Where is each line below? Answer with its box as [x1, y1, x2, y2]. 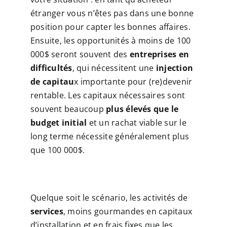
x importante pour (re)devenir [74, 76, 193, 88]
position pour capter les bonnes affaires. [30, 21, 191, 33]
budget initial [30, 117, 87, 129]
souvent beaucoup [30, 103, 106, 115]
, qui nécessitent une [72, 62, 156, 74]
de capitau [30, 76, 74, 88]
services [30, 206, 63, 217]
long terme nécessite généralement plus [30, 131, 190, 142]
